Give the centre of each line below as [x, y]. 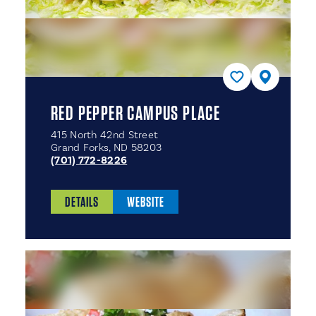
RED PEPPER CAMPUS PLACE [136, 113]
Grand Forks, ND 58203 [107, 148]
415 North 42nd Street [105, 135]
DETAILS [82, 202]
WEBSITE [146, 202]
